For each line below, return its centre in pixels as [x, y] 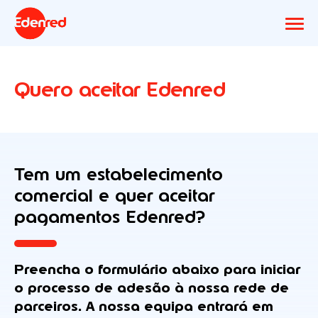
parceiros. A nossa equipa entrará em [144, 306]
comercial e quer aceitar [114, 195]
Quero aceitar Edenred [120, 89]
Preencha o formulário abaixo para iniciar [157, 269]
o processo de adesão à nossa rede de [152, 287]
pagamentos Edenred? [110, 216]
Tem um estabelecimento [119, 174]
